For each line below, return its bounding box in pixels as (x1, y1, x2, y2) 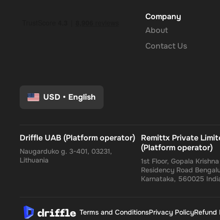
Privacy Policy (149, 208, 194, 217)
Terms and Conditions (80, 208, 149, 217)
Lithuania (20, 156, 49, 165)
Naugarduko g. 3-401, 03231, (20, 147, 112, 156)
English (68, 92, 96, 102)
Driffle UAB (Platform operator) (20, 133, 135, 143)
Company (145, 11, 181, 22)
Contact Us (145, 41, 187, 51)
